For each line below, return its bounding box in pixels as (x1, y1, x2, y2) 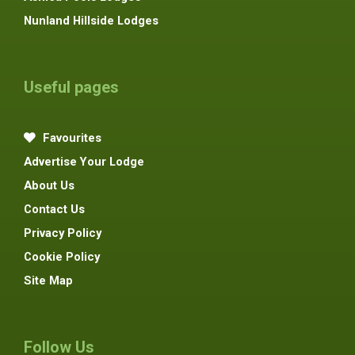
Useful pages (24, 77, 119, 97)
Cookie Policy (24, 249, 100, 264)
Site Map (24, 273, 73, 288)
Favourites (40, 130, 101, 145)
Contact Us (24, 201, 85, 216)
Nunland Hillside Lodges (24, 13, 158, 28)
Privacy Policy (24, 225, 101, 240)
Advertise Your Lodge (24, 154, 144, 169)
